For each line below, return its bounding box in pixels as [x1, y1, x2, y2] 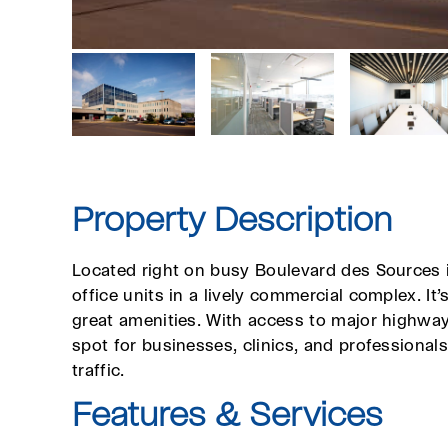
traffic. [72, 363, 125, 380]
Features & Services [72, 399, 383, 434]
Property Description [72, 204, 392, 239]
